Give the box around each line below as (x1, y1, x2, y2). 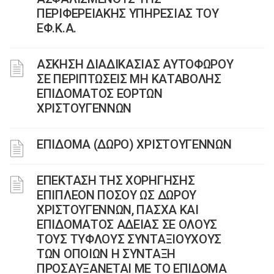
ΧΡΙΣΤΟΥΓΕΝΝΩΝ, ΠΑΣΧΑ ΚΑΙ (37, 202, 199, 217)
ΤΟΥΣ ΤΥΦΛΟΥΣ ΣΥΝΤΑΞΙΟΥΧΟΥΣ (37, 232, 222, 246)
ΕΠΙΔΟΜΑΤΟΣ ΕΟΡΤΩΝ (37, 86, 163, 101)
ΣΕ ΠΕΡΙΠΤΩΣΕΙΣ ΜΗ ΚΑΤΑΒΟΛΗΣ (37, 72, 221, 86)
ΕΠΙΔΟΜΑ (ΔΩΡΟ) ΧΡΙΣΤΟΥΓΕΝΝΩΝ (37, 137, 232, 152)
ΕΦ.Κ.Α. (37, 21, 76, 35)
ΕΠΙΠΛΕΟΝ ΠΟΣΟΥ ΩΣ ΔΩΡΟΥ (37, 188, 197, 202)
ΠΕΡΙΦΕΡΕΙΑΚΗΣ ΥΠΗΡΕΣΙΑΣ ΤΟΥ (37, 6, 219, 21)
